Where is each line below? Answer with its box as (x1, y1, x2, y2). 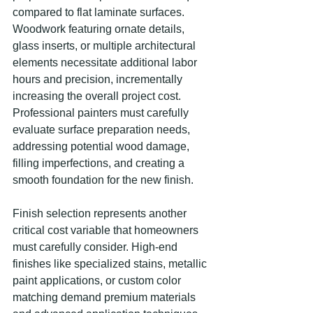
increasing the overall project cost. (13, 90, 184, 102)
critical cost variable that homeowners (13, 224, 201, 236)
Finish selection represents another (13, 208, 189, 219)
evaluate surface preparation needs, (13, 124, 193, 136)
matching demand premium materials (13, 291, 198, 303)
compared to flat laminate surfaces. (13, 6, 187, 18)
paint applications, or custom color (13, 275, 184, 286)
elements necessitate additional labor (13, 57, 200, 68)
